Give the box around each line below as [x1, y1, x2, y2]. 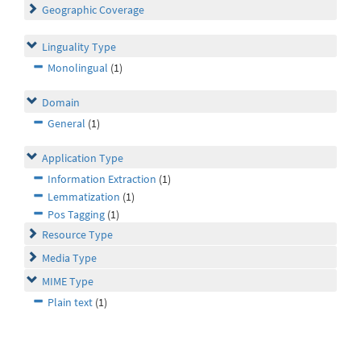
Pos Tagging [48, 207, 105, 222]
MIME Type [42, 274, 93, 289]
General [48, 116, 85, 131]
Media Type [42, 251, 97, 266]
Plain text [48, 295, 93, 310]
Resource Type [42, 227, 113, 243]
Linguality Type [42, 39, 116, 55]
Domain [42, 95, 80, 110]
